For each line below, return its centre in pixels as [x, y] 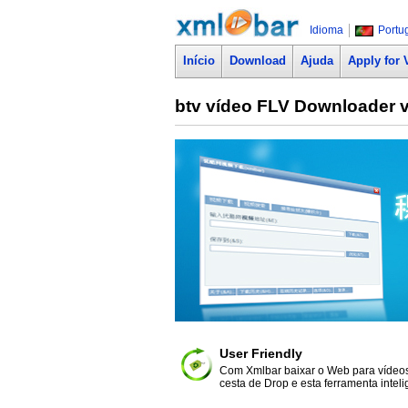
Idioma [326, 30]
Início [199, 61]
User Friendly [261, 353]
